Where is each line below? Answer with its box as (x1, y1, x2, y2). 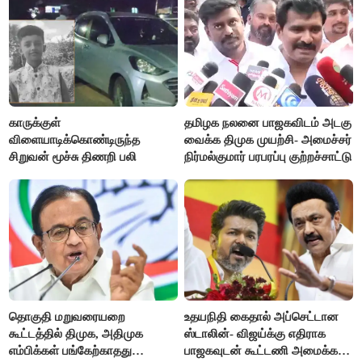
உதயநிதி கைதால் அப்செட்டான (184, 309, 339, 323)
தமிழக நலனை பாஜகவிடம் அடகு (184, 116, 352, 129)
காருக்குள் (9, 116, 61, 129)
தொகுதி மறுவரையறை (9, 309, 126, 323)
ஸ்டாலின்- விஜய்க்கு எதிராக (184, 326, 326, 340)
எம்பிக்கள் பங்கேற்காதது (9, 343, 133, 357)
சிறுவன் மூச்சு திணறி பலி (9, 149, 137, 163)
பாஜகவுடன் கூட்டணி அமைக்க (184, 343, 339, 357)
